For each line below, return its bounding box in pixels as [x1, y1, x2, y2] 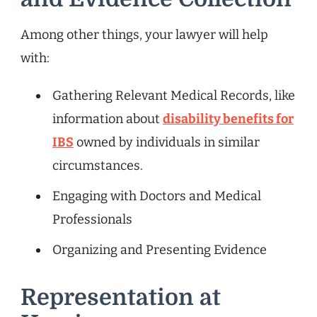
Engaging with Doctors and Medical [52, 188, 261, 204]
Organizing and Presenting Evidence [52, 241, 267, 258]
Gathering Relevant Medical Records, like [52, 87, 295, 103]
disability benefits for [163, 110, 294, 127]
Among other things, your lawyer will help [21, 26, 268, 42]
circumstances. [52, 157, 143, 173]
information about [52, 110, 163, 127]
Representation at [21, 284, 221, 311]
